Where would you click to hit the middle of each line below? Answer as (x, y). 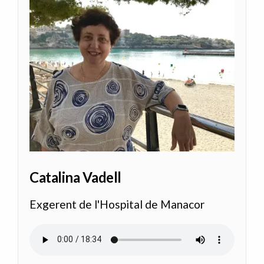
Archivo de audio (72, 232)
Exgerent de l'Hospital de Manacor (117, 204)
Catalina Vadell (75, 177)
